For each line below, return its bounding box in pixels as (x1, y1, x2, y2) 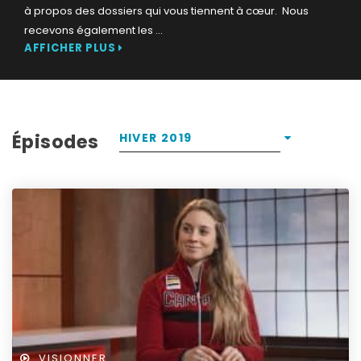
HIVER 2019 (118, 130, 193, 146)
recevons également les (24, 23, 156, 38)
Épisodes (12, 129, 99, 155)
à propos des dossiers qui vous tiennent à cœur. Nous (24, 3, 309, 19)
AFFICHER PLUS (24, 40, 119, 56)
